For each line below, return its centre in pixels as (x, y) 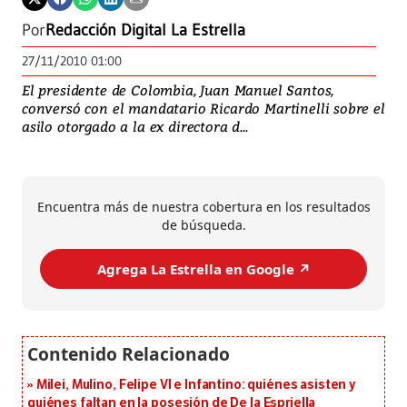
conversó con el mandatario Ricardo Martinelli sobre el (203, 109)
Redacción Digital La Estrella (145, 30)
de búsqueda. (203, 225)
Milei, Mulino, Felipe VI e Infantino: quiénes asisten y (196, 385)
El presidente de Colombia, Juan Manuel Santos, (178, 90)
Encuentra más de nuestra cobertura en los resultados (203, 207)
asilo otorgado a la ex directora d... (135, 127)
